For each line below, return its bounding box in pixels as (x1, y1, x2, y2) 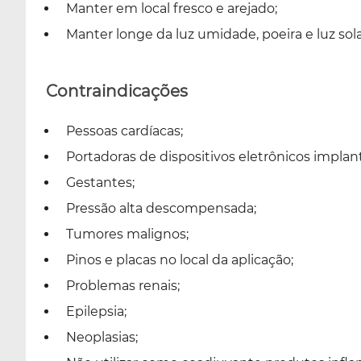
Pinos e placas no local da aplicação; (66, 251, 293, 268)
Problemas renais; (66, 277, 180, 293)
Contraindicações (46, 81, 188, 101)
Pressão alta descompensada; (66, 200, 256, 216)
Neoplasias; (66, 329, 138, 345)
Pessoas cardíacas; (66, 122, 183, 139)
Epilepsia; (66, 303, 127, 319)
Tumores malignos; (66, 226, 189, 242)
